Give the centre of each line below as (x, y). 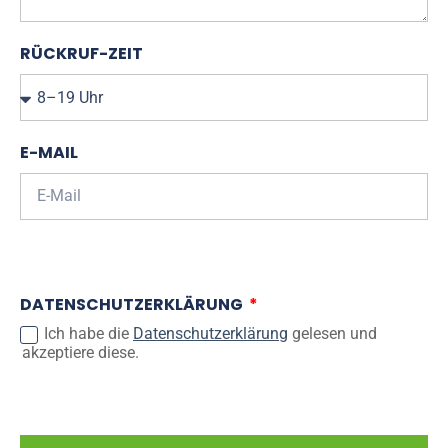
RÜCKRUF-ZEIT (81, 53)
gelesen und (332, 333)
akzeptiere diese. (80, 352)
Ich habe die (88, 333)
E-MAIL (49, 152)
